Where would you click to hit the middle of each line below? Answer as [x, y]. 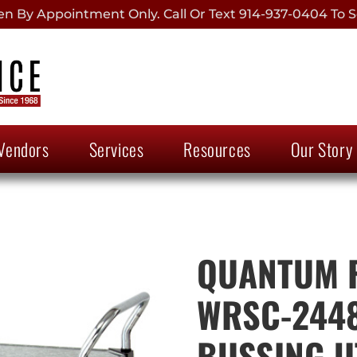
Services [116, 149]
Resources [217, 149]
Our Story [322, 149]
